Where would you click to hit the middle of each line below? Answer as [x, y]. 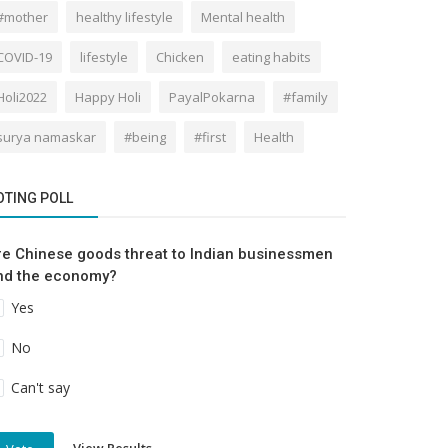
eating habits [271, 56]
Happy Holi [108, 96]
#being [145, 136]
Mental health [243, 16]
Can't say [41, 388]
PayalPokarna [212, 96]
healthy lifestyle [124, 16]
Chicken [180, 56]
